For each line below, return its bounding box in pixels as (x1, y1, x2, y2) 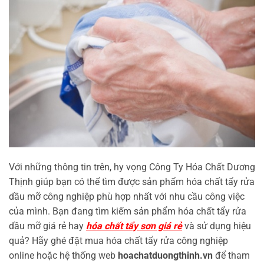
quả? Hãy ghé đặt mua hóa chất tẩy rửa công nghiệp (9, 235, 228, 246)
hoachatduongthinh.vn (118, 249, 215, 261)
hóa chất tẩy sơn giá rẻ (86, 220, 182, 232)
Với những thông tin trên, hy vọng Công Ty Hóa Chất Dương (9, 161, 255, 173)
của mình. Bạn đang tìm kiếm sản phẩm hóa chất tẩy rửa (9, 205, 246, 217)
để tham (215, 249, 250, 261)
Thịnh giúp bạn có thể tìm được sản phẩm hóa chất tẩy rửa (9, 176, 255, 187)
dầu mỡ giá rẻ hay (9, 220, 86, 232)
